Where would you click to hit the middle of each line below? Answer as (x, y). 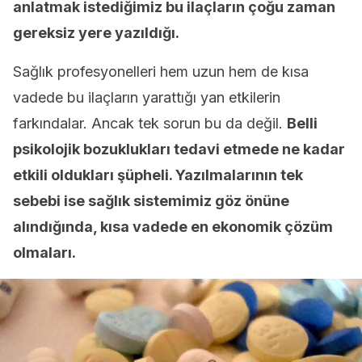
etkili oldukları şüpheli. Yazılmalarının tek (158, 175)
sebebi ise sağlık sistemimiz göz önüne (151, 201)
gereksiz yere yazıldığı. (96, 33)
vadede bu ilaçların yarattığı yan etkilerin (147, 97)
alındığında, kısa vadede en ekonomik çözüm (173, 227)
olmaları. (44, 253)
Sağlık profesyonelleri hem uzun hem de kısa (161, 72)
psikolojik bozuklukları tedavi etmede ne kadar (179, 149)
